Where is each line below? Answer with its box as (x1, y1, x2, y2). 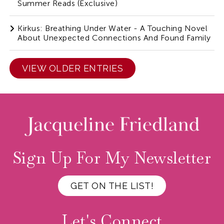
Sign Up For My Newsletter (12, 147, 211, 168)
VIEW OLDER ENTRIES (22, 63, 123, 74)
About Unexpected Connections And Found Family (17, 33, 211, 43)
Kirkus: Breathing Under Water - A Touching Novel (17, 23, 208, 33)
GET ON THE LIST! (70, 180, 153, 191)
